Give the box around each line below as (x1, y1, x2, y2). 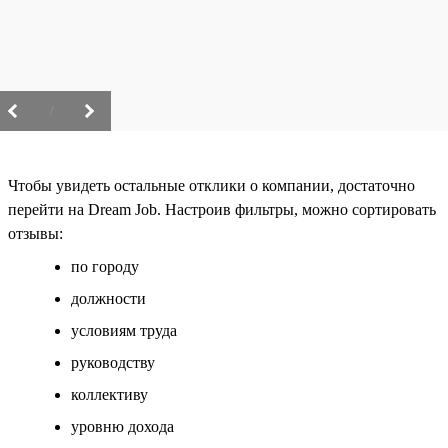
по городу (71, 257, 139, 275)
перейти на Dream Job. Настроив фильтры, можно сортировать (8, 200, 436, 218)
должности (71, 289, 146, 307)
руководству (71, 353, 155, 371)
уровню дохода (71, 417, 174, 435)
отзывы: (8, 224, 63, 242)
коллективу (71, 385, 148, 403)
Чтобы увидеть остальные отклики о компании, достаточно (8, 176, 415, 194)
